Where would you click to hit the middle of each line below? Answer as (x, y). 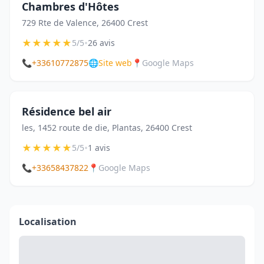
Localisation (48, 222)
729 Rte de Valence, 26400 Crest (85, 23)
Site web (115, 63)
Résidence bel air (67, 111)
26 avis (101, 43)
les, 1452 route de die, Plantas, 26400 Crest (107, 128)
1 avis (99, 148)
